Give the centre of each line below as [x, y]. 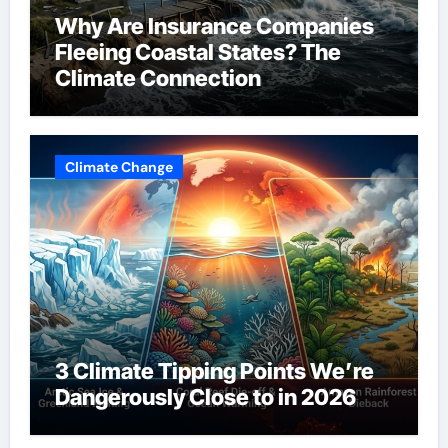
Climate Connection [157, 77]
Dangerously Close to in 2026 [205, 397]
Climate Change [118, 167]
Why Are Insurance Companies [214, 25]
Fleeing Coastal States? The [197, 51]
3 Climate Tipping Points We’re [214, 371]
